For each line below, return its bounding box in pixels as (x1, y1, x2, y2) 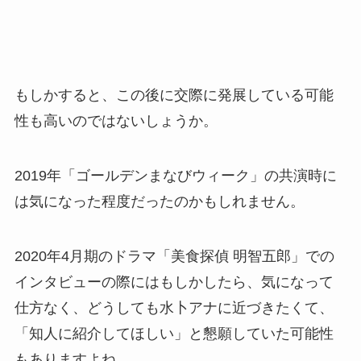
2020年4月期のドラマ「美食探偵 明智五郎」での (14, 247, 334, 264)
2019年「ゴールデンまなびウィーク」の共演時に (14, 167, 337, 184)
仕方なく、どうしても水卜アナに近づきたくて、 (14, 299, 334, 316)
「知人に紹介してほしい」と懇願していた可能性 (14, 325, 334, 342)
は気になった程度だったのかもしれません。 (14, 193, 305, 210)
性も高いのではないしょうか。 (14, 112, 218, 129)
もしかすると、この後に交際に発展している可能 (14, 86, 334, 103)
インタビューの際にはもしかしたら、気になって (14, 273, 334, 290)
